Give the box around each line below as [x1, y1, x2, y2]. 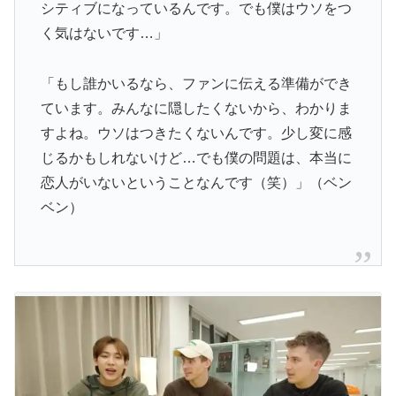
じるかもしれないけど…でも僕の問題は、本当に [40, 150, 352, 166]
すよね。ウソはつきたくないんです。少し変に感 [40, 126, 352, 141]
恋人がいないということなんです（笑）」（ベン [40, 175, 352, 191]
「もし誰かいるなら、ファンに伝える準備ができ [40, 76, 352, 92]
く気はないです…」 [40, 26, 168, 42]
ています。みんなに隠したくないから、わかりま [40, 101, 352, 117]
